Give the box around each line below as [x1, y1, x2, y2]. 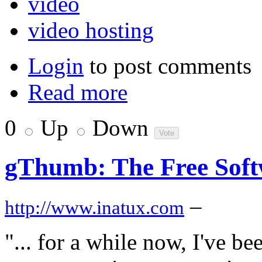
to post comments [84, 53, 251, 79]
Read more [28, 80, 127, 105]
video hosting [28, 18, 154, 43]
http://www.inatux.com [5, 197, 184, 219]
